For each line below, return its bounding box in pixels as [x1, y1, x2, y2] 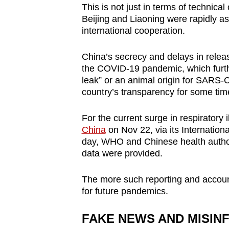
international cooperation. [81, 25, 190, 36]
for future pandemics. [81, 186, 168, 196]
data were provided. [81, 148, 163, 158]
